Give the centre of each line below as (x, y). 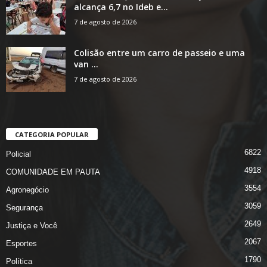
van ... (86, 64)
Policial (18, 154)
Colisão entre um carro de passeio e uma (159, 53)
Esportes (21, 244)
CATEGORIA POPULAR (52, 135)
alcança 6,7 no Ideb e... (121, 7)
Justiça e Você (32, 226)
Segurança (24, 208)
